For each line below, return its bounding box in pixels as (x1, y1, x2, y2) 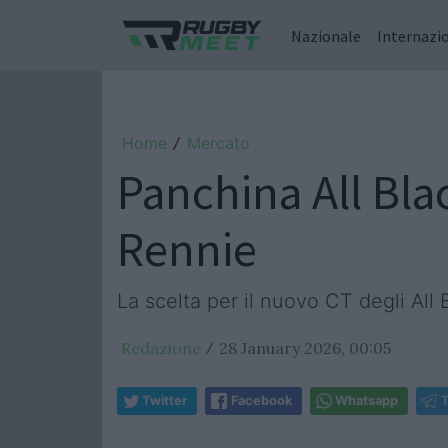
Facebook (231, 393, 292, 408)
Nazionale (291, 25, 361, 46)
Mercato (187, 133, 250, 153)
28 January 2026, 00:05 (219, 338, 391, 358)
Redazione (121, 338, 201, 358)
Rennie (117, 219, 257, 279)
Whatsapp (335, 393, 398, 408)
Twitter (142, 393, 187, 408)
